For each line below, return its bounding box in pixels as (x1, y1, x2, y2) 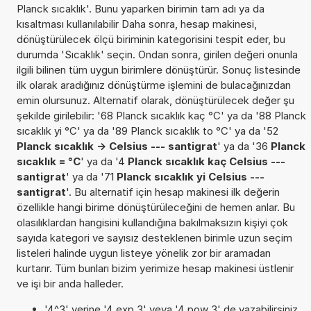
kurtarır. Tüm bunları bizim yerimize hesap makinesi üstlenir (16, 261, 294, 275)
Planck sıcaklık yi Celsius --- (116, 169, 264, 183)
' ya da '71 (65, 169, 117, 183)
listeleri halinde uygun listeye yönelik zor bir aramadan (16, 246, 271, 260)
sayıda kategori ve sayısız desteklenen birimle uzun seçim (16, 230, 292, 244)
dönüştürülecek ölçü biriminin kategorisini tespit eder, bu (16, 32, 285, 46)
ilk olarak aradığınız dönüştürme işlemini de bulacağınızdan (16, 78, 291, 92)
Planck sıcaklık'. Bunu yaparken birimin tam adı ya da (16, 1, 264, 15)
